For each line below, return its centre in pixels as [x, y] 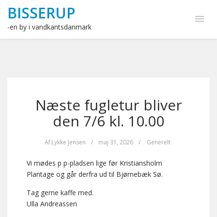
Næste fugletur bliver [108, 105]
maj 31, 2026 [116, 142]
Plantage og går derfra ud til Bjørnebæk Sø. [95, 174]
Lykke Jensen [68, 142]
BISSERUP [41, 13]
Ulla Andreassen [52, 204]
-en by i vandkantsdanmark [49, 27]
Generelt [158, 142]
